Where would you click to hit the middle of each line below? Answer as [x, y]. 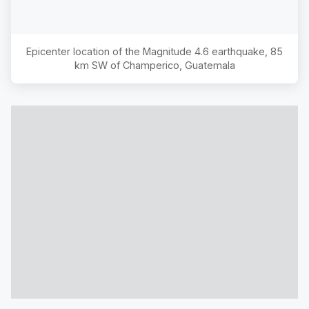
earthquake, [240, 51]
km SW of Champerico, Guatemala [154, 65]
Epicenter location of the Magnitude [110, 51]
